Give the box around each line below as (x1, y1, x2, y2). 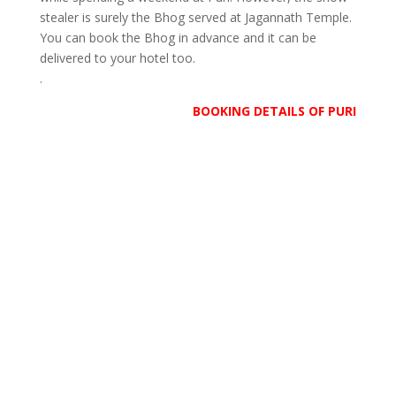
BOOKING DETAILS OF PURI (193, 103, 357, 119)
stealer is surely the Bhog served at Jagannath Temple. (39, 9, 352, 26)
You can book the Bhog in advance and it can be (39, 29, 316, 46)
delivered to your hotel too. (39, 49, 195, 66)
